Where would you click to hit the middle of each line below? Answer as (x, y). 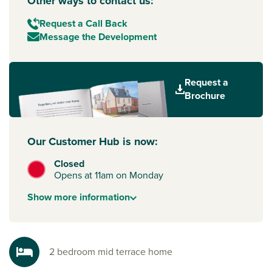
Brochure (205, 96)
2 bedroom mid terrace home (111, 252)
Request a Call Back (83, 23)
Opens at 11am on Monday (109, 175)
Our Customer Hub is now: (93, 142)
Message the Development (98, 36)
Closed (70, 164)
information (104, 197)
